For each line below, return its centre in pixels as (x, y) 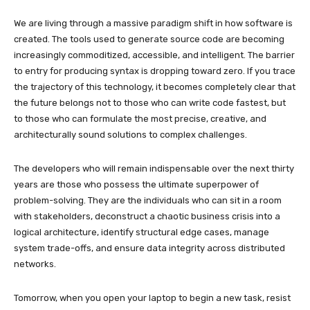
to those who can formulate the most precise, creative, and (140, 118)
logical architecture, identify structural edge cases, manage (142, 232)
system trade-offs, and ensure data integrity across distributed (149, 248)
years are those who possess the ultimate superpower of (136, 184)
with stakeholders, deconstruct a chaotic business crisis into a (147, 216)
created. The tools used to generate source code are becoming (149, 39)
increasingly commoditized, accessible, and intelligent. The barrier (154, 55)
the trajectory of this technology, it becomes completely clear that (155, 86)
